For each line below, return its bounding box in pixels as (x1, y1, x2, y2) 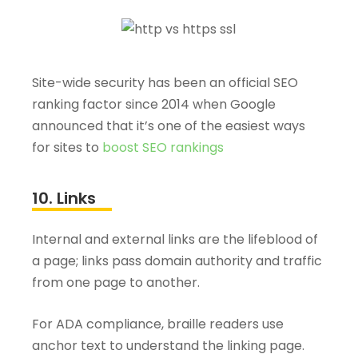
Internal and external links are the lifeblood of (32, 229, 318, 249)
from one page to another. (32, 272, 203, 292)
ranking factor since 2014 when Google (32, 94, 276, 113)
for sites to (32, 137, 99, 157)
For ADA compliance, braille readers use (32, 314, 284, 333)
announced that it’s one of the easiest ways (32, 116, 305, 135)
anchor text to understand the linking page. (32, 336, 304, 355)
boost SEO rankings (99, 137, 224, 157)
